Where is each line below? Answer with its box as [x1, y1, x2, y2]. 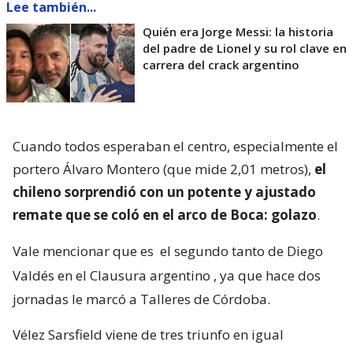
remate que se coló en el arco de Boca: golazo [13, 206, 317, 225]
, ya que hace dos [214, 266, 321, 285]
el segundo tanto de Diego [160, 242, 323, 261]
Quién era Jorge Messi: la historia [143, 24, 333, 40]
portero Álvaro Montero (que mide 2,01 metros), [13, 160, 314, 179]
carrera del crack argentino [143, 57, 299, 73]
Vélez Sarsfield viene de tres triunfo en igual [13, 325, 284, 344]
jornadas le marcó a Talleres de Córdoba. [13, 290, 270, 309]
